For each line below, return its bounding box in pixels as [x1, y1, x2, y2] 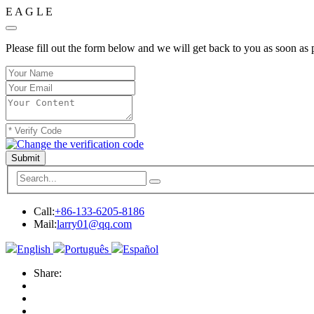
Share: [34, 266, 62, 279]
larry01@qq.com [57, 217, 132, 230]
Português [64, 243, 109, 255]
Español [123, 243, 158, 255]
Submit [11, 153, 40, 163]
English [17, 243, 50, 255]
